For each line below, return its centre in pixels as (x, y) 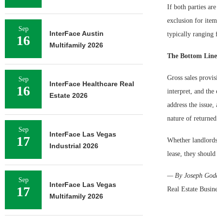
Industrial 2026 (74, 146)
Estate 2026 (69, 95)
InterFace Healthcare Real (92, 84)
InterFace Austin (77, 33)
